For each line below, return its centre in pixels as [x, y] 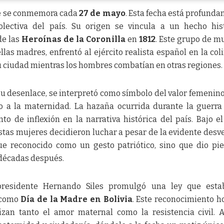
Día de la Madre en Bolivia [76, 199]
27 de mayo [102, 13]
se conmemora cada [40, 13]
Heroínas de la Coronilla [74, 39]
